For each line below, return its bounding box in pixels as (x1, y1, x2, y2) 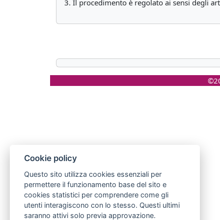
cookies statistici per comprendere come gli (24, 191, 168, 199)
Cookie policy (24, 153, 77, 164)
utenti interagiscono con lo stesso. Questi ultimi (24, 201, 180, 209)
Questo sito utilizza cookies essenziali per (24, 170, 162, 178)
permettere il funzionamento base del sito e (24, 180, 166, 189)
